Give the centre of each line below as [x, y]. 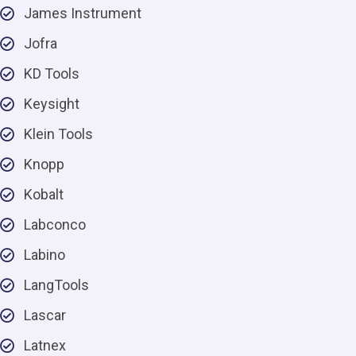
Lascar [45, 315]
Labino [44, 255]
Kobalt [44, 194]
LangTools [56, 285]
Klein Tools [58, 134]
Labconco [55, 224]
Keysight [52, 104]
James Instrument [83, 13]
